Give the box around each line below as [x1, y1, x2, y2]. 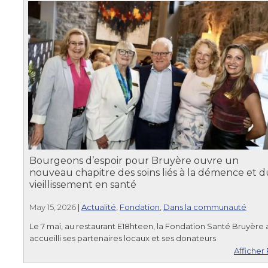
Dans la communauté [163, 202, 246, 212]
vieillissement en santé [29, 178, 136, 190]
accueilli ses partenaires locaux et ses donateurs [29, 233, 216, 243]
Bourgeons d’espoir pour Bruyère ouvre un [29, 154, 239, 166]
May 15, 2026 [29, 202, 76, 212]
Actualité [81, 202, 116, 212]
